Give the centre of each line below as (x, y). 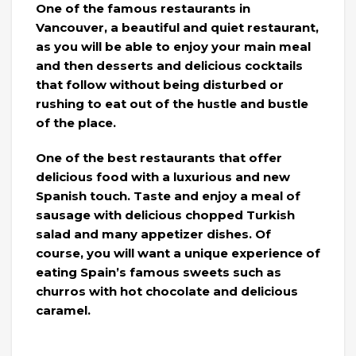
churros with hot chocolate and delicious (167, 291)
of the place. (76, 122)
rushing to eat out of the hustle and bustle (172, 103)
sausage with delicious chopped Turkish (165, 215)
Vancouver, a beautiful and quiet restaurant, (177, 27)
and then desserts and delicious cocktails (169, 65)
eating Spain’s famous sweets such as (159, 272)
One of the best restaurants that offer (159, 157)
